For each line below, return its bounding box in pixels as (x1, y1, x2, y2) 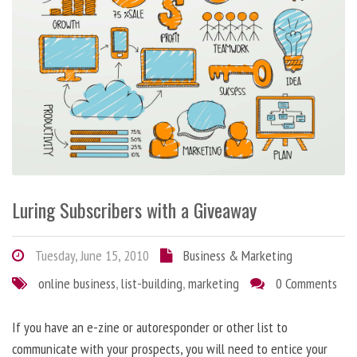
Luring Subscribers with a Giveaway (12, 194, 257, 224)
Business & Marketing (183, 245, 292, 265)
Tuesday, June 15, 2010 (32, 245, 149, 265)
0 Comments (276, 273, 337, 292)
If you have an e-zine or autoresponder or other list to (12, 317, 288, 336)
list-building (121, 273, 182, 292)
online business (38, 273, 116, 292)
